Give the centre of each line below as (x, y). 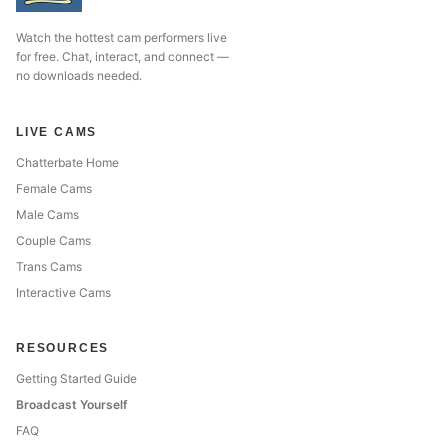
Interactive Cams (63, 292)
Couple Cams (53, 240)
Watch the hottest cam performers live (121, 37)
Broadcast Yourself (72, 404)
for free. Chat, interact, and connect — (122, 56)
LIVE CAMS (57, 132)
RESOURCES (63, 348)
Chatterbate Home (67, 162)
